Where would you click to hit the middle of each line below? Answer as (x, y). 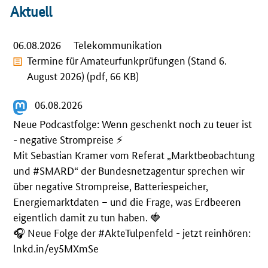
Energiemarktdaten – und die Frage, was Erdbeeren (127, 201)
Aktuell (31, 12)
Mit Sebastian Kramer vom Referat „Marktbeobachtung (134, 154)
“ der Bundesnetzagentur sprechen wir (159, 170)
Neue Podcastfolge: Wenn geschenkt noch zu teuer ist (133, 123)
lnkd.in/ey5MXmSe (56, 247)
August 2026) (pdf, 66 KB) (83, 75)
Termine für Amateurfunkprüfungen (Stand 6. (127, 60)
